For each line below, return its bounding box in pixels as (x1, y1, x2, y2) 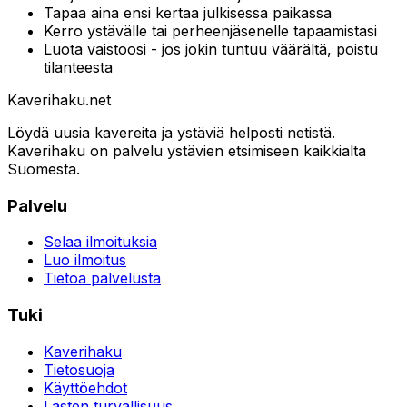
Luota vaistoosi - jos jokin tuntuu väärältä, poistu (44, 39, 378, 58)
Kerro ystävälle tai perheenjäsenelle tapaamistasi (44, 21, 377, 40)
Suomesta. (7, 159, 80, 178)
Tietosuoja (44, 360, 114, 379)
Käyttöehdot (44, 378, 127, 397)
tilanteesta (44, 57, 113, 76)
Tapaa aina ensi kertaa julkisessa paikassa (44, 3, 332, 22)
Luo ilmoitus (44, 251, 126, 270)
